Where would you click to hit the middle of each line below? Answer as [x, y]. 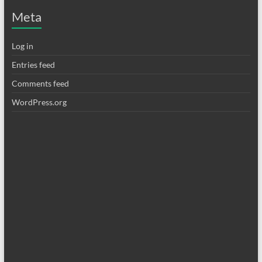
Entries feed [33, 65]
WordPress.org [39, 102]
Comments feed [40, 84]
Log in [22, 46]
